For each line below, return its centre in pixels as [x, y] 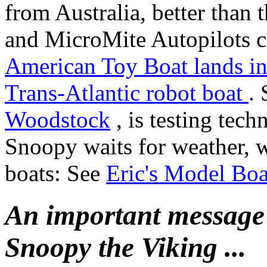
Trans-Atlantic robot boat [127, 92]
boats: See [55, 173]
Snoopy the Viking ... [125, 248]
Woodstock [58, 119]
